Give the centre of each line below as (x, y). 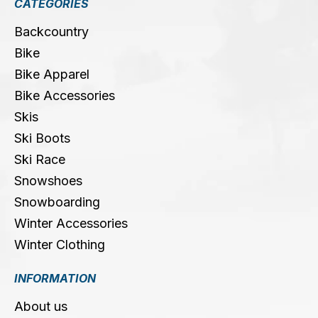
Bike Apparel (52, 74)
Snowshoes (48, 181)
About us (41, 306)
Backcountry (51, 32)
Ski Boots (42, 138)
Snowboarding (57, 202)
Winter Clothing (60, 245)
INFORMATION (55, 278)
